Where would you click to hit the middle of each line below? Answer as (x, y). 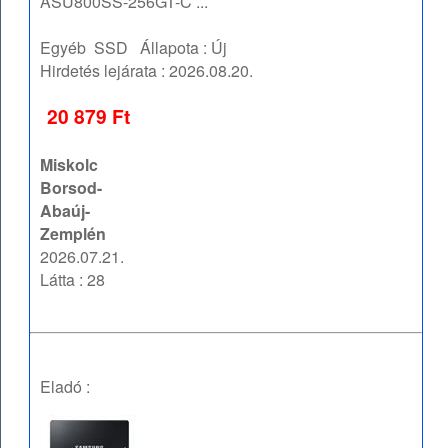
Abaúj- (65, 211)
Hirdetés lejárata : (105, 71)
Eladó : (65, 387)
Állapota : (170, 48)
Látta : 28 (73, 280)
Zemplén (73, 234)
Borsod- (71, 188)
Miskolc (69, 165)
